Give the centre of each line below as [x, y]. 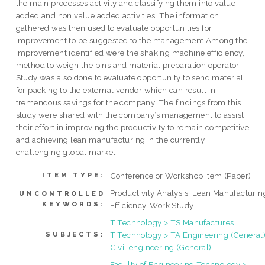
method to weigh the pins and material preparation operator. [128, 65]
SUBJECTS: [75, 234]
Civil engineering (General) [161, 247]
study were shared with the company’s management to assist [130, 115]
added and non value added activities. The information [117, 16]
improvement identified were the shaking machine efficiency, [130, 53]
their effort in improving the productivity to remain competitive [132, 127]
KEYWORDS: [74, 204]
